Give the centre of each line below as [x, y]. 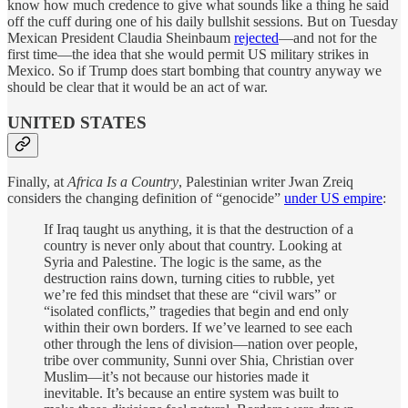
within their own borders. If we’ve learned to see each [198, 328]
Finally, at [37, 182]
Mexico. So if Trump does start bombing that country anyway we [194, 70]
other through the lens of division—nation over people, [201, 344]
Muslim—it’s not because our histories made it [176, 377]
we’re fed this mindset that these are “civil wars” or [190, 295]
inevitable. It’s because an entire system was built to [191, 393]
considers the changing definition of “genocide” [146, 199]
